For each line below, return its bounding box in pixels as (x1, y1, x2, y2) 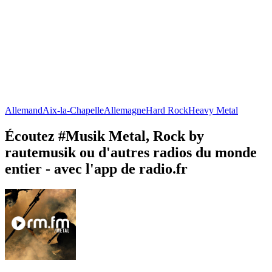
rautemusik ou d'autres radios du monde (5, 144, 257, 160)
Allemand (5, 104, 42, 115)
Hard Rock (146, 104, 188, 115)
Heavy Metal (188, 104, 238, 115)
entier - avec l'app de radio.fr (5, 160, 188, 177)
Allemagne (104, 104, 146, 115)
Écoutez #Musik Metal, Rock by (5, 127, 204, 144)
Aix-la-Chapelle (42, 104, 104, 115)
